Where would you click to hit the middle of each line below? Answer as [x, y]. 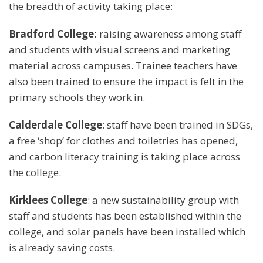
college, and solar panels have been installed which [127, 231]
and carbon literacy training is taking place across [124, 156]
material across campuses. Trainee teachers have [123, 65]
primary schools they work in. [77, 97]
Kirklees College [48, 200]
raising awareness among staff [169, 33]
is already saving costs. [62, 247]
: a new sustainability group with [163, 200]
